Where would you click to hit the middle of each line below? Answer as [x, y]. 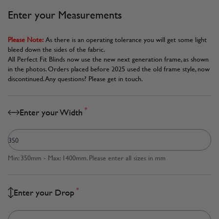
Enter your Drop [44, 193]
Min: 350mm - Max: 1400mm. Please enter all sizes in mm [87, 158]
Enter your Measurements [65, 15]
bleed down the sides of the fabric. [56, 49]
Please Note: [26, 40]
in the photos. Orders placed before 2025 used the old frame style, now [109, 69]
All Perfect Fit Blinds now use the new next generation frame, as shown [108, 59]
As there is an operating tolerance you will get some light [126, 40]
